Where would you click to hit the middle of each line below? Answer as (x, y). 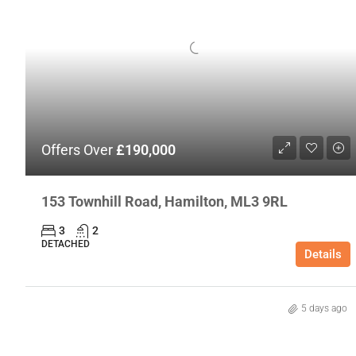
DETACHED (66, 244)
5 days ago (324, 309)
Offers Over (79, 150)
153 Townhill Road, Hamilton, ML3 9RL (164, 202)
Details (323, 255)
